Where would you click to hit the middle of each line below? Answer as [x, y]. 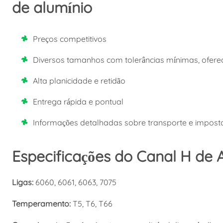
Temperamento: [41, 203]
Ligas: [22, 182]
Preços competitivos [69, 39]
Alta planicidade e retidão [79, 80]
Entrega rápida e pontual [78, 101]
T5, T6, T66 [91, 203]
